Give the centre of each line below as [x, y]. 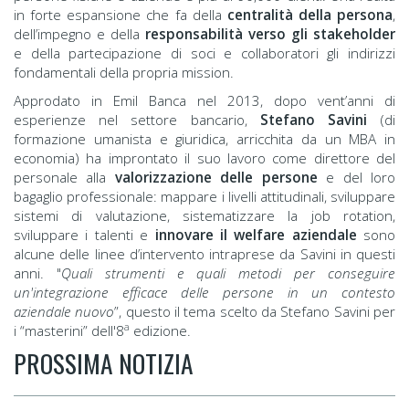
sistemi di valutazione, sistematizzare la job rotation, [204, 216]
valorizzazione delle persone [216, 178]
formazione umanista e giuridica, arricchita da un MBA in [204, 139]
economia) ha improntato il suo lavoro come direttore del [204, 158]
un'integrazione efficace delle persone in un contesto [204, 293]
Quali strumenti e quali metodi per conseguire [228, 273]
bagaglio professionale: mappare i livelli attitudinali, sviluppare [204, 197]
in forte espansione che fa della [121, 15]
